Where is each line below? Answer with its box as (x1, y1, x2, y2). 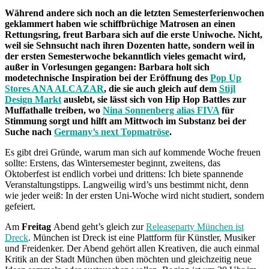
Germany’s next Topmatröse (54, 126, 169, 137)
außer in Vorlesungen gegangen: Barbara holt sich (5, 61, 210, 72)
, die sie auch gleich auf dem (104, 83, 219, 94)
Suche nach (5, 126, 54, 137)
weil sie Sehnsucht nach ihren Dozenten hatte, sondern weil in (5, 40, 255, 50)
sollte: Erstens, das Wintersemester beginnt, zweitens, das (5, 157, 220, 168)
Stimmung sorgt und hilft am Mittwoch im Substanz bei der (5, 115, 246, 126)
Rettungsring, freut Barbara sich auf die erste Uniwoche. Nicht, (5, 29, 262, 40)
